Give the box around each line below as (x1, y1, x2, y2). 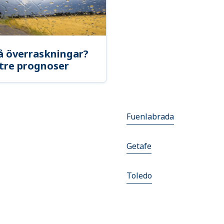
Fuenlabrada (126, 111, 174, 122)
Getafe (126, 140, 151, 152)
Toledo (126, 170, 152, 181)
